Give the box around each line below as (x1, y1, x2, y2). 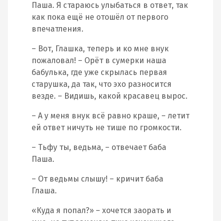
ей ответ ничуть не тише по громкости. (32, 123, 182, 132)
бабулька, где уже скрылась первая (32, 68, 167, 77)
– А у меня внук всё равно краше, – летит (32, 111, 189, 120)
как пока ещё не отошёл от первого (32, 12, 168, 22)
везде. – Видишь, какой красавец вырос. (32, 91, 187, 101)
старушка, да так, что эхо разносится (32, 79, 172, 89)
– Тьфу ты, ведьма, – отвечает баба (32, 143, 166, 152)
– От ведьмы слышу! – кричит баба (32, 174, 163, 184)
